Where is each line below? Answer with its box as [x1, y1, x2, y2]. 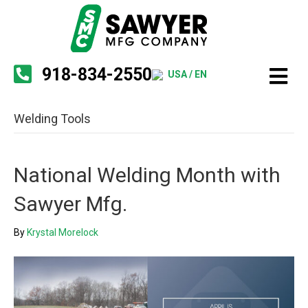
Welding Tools [14, 111, 91, 126]
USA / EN [168, 68, 207, 80]
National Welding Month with [14, 163, 280, 187]
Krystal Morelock [27, 227, 98, 238]
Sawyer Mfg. [14, 192, 127, 216]
